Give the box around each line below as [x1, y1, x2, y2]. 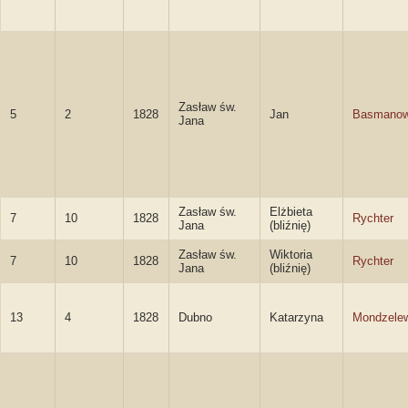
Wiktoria [270, 248, 312, 261]
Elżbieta [270, 205, 312, 219]
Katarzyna [270, 311, 323, 324]
